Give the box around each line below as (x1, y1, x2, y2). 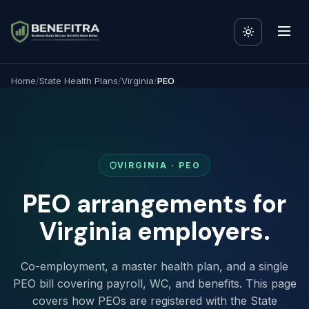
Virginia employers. (39, 215, 270, 248)
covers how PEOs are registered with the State (32, 294, 277, 308)
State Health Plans (39, 75, 118, 86)
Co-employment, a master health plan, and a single (21, 259, 288, 273)
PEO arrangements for (23, 188, 286, 220)
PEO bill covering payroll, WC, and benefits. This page (12, 277, 297, 290)
